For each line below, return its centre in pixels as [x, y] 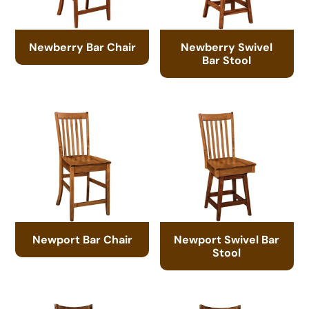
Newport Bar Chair [82, 239]
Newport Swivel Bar [227, 239]
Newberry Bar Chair [82, 47]
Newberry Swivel [227, 47]
